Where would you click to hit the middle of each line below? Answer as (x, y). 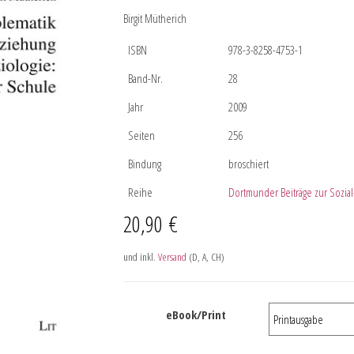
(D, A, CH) (205, 257)
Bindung (144, 164)
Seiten (141, 135)
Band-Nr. (145, 78)
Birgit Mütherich (154, 18)
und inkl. (140, 257)
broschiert (248, 164)
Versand (172, 257)
